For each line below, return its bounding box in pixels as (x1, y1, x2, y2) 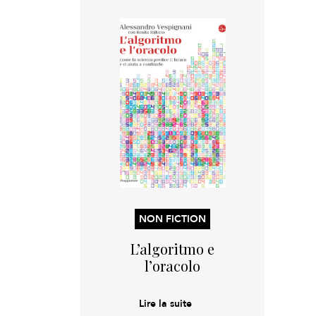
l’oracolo (145, 256, 200, 275)
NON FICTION (139, 211, 206, 226)
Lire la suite (138, 295, 192, 311)
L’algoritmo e (130, 239, 214, 258)
